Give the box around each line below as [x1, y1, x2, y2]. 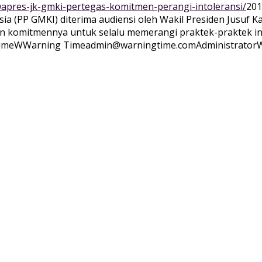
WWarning [14, 39, 61, 52]
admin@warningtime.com [85, 39, 196, 52]
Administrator [196, 39, 257, 52]
